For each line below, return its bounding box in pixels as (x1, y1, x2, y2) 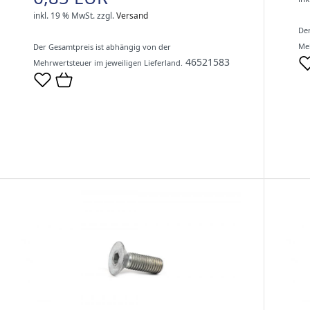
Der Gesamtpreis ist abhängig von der (33, 42, 171, 53)
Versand (116, 10, 148, 22)
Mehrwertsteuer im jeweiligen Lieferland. (33, 57, 183, 69)
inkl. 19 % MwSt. (33, 10, 95, 22)
